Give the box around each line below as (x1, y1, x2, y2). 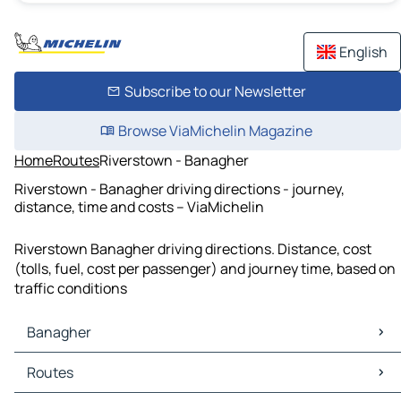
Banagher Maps (18, 353, 120, 373)
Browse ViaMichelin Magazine (117, 121, 312, 141)
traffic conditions (14, 278, 127, 299)
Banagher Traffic (18, 372, 128, 393)
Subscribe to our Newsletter (124, 81, 306, 101)
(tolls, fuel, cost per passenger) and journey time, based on (14, 259, 396, 279)
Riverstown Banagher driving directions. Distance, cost (14, 239, 371, 260)
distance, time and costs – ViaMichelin (14, 196, 264, 217)
